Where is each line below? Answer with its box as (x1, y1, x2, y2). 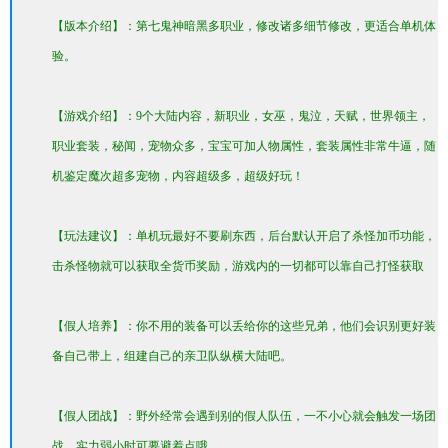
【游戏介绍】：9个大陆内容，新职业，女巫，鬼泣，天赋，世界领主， (52, 109, 430, 123)
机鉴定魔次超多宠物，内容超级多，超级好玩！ (52, 169, 304, 183)
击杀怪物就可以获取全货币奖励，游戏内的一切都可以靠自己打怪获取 (52, 259, 424, 273)
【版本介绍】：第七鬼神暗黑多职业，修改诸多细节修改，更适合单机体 (52, 19, 436, 33)
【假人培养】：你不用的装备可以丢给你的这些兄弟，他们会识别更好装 (52, 319, 436, 333)
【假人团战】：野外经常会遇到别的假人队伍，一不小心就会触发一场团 (52, 409, 436, 423)
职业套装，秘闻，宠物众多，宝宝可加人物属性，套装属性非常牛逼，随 (52, 139, 436, 153)
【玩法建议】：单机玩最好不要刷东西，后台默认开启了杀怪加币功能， (52, 229, 436, 243)
